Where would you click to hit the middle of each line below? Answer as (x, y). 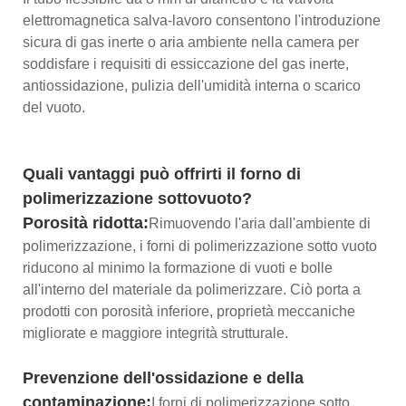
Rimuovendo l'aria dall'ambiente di (260, 223)
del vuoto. (54, 107)
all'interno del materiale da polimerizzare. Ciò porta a (192, 289)
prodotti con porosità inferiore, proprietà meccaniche (189, 311)
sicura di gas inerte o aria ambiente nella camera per (191, 42)
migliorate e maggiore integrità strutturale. (155, 333)
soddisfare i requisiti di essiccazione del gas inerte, (186, 63)
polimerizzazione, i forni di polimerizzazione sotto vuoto (200, 246)
